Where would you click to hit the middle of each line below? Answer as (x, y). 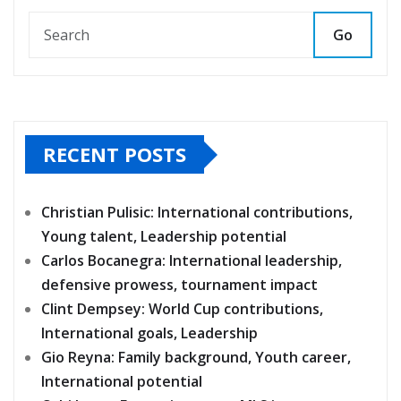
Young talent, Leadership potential (164, 237)
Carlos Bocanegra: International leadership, (192, 261)
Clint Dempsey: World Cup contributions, (182, 309)
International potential (122, 382)
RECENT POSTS (115, 154)
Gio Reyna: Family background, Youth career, (196, 358)
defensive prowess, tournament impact (179, 285)
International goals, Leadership (149, 333)
